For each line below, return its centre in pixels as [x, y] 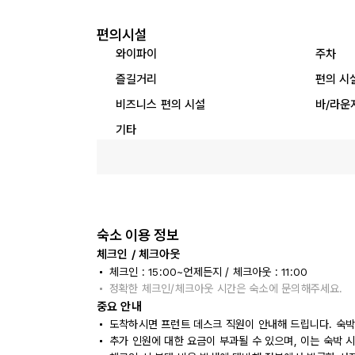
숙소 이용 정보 [138, 235]
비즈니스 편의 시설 [161, 104]
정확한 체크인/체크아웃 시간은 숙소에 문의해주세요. [226, 288]
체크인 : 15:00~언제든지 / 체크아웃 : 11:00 [209, 272]
